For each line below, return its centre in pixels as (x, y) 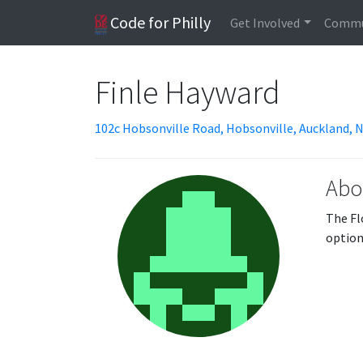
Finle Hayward (189, 92)
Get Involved (265, 23)
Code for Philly (159, 22)
